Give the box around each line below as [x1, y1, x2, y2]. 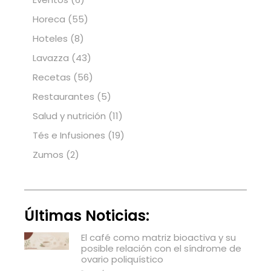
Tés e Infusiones [33, 129, 105, 142]
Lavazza [33, 51, 69, 65]
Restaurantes [33, 90, 94, 103]
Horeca [33, 13, 65, 26]
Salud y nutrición [33, 109, 106, 123]
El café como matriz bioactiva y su [80, 231, 236, 244]
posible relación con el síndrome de [80, 242, 241, 255]
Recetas [33, 71, 71, 84]
